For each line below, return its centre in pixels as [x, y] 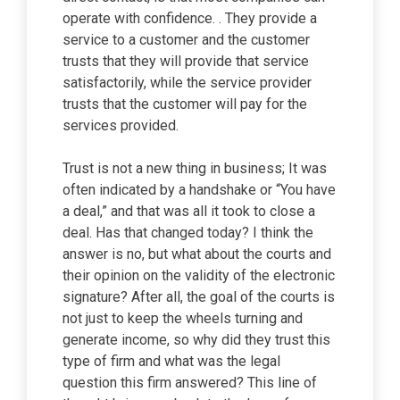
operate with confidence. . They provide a [190, 18]
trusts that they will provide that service [186, 61]
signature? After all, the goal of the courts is [199, 297]
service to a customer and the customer [186, 40]
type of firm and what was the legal [171, 361]
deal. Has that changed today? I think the [188, 233]
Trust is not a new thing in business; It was [195, 168]
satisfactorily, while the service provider [187, 83]
